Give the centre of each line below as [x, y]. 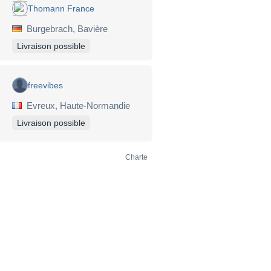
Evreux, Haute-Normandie [76, 105]
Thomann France [61, 9]
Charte [136, 158]
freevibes [45, 85]
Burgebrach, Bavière [65, 29]
